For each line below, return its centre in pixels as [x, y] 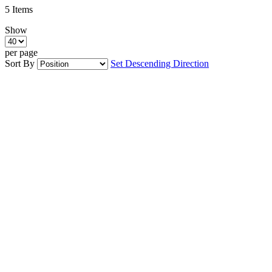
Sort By [20, 63]
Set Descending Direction [160, 63]
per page [21, 52]
